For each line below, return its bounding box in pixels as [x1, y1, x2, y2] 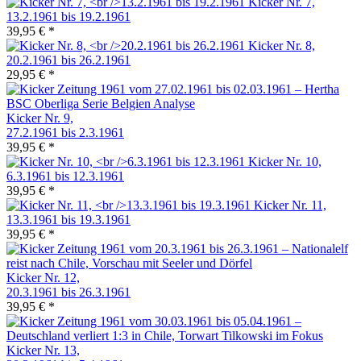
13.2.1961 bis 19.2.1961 [6, 10, 131, 24]
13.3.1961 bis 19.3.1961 [6, 213, 131, 227]
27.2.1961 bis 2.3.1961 [6, 126, 124, 140]
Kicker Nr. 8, [248, 39, 315, 53]
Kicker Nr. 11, [254, 198, 326, 213]
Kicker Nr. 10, [248, 155, 322, 169]
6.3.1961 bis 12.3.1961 [6, 169, 124, 184]
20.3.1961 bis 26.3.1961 [6, 285, 131, 300]
